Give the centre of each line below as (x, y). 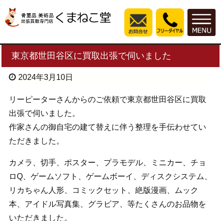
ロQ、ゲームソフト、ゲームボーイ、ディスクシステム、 (110, 177)
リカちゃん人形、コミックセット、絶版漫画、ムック (103, 190)
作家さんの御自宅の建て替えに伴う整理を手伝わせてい (107, 127)
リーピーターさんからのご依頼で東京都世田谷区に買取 (107, 100)
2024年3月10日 (45, 77)
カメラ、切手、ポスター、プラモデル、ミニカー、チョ (107, 163)
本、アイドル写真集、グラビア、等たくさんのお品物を (107, 204)
